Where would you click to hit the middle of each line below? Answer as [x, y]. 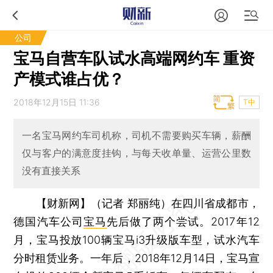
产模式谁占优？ [69, 79]
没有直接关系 [51, 171]
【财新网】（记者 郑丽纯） [103, 203]
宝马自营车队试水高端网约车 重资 [134, 58]
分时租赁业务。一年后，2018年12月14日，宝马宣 [136, 258]
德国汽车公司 [48, 221]
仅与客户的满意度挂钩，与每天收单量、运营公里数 [136, 153]
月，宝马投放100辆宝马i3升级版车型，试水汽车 [136, 239]
